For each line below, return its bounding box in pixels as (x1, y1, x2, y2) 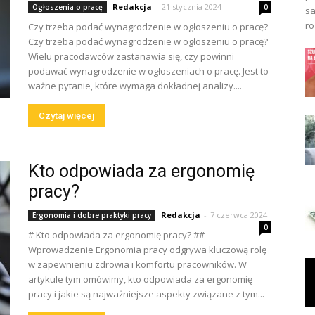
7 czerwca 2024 (210, 210, 267, 220)
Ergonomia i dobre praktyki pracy (32, 210, 151, 220)
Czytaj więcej (39, 110, 94, 121)
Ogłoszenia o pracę (32, 2, 103, 12)
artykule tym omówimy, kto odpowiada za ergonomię (28, 273, 252, 285)
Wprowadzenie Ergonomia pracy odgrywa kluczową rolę (28, 243, 266, 256)
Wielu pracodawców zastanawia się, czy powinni (28, 50, 234, 63)
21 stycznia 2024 (162, 1, 221, 12)
